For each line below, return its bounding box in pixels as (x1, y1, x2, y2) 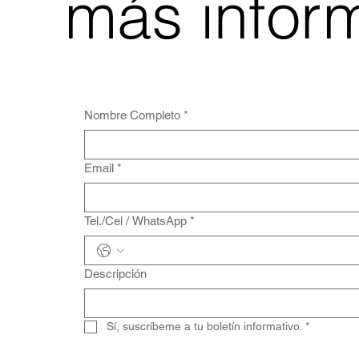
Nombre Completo (83, 108, 180, 123)
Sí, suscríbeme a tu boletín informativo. (106, 320, 302, 333)
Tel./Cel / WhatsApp (83, 214, 187, 228)
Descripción (83, 267, 147, 281)
